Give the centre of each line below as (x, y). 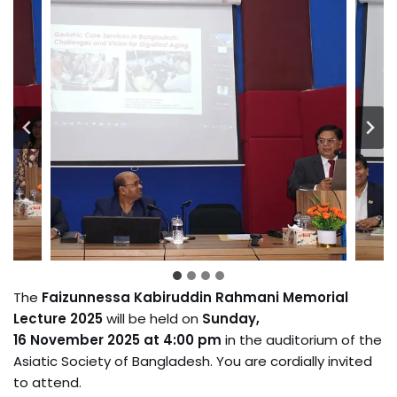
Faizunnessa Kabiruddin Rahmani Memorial (195, 297)
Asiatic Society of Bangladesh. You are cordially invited (193, 361)
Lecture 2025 (58, 319)
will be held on (152, 319)
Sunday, (231, 319)
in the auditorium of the (302, 340)
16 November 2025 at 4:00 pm (117, 340)
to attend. (47, 382)
